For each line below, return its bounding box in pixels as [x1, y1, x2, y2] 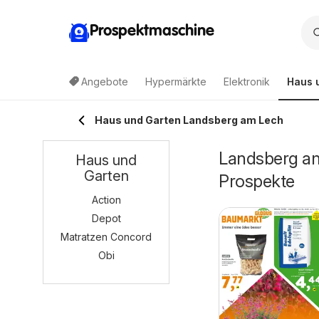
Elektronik [224, 75, 270, 88]
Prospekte [219, 171, 295, 192]
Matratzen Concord [61, 231, 152, 243]
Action [91, 194, 121, 206]
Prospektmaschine [90, 23, 214, 39]
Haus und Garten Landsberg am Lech [95, 114, 283, 126]
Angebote [81, 75, 128, 88]
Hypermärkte [145, 75, 206, 88]
